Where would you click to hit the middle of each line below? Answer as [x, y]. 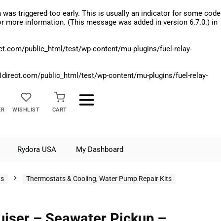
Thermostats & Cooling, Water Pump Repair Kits [99, 179]
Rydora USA [37, 149]
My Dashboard [100, 149]
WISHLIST [26, 110]
